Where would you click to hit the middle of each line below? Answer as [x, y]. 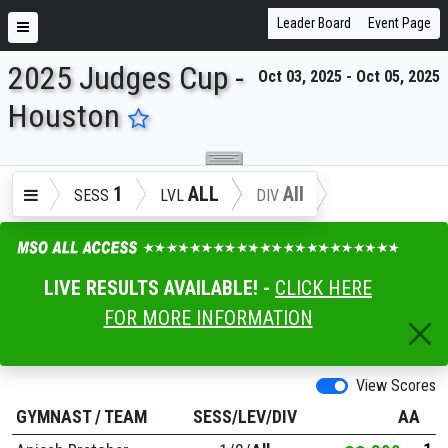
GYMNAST [53, 416]
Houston [64, 116]
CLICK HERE [323, 287]
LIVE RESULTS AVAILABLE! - [159, 287]
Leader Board [314, 23]
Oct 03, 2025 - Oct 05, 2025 [349, 76]
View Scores [396, 385]
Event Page [399, 23]
